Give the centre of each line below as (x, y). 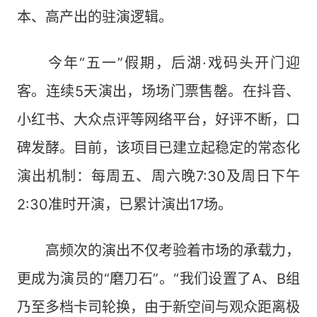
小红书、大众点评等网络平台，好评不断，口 (158, 120)
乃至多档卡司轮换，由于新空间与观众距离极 (158, 307)
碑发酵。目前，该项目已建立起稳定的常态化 (158, 148)
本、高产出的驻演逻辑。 (95, 17)
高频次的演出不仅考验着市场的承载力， (158, 250)
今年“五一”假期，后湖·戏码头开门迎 (158, 63)
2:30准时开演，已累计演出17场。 (125, 204)
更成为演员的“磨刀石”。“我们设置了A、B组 (158, 279)
